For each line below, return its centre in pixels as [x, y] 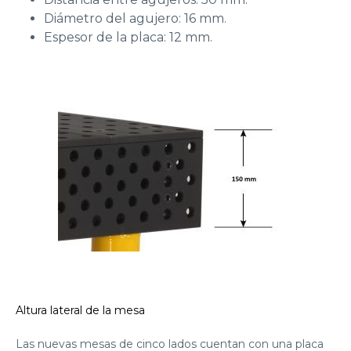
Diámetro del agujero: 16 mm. [135, 19]
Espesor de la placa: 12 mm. [128, 38]
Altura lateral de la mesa [80, 311]
